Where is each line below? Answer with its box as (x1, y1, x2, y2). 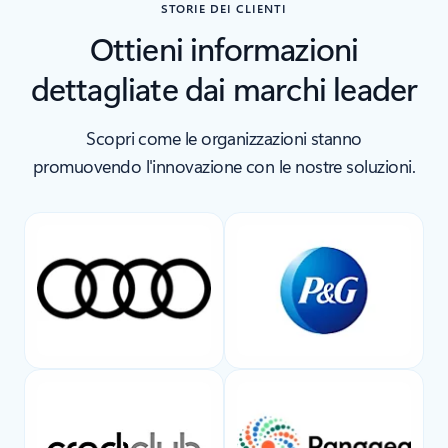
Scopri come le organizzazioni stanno (86, 126, 362, 151)
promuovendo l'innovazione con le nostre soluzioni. (33, 154, 415, 179)
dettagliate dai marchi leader (30, 66, 418, 110)
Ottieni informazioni (89, 26, 359, 70)
